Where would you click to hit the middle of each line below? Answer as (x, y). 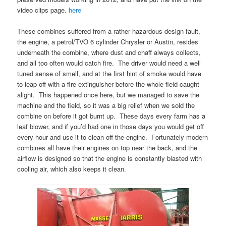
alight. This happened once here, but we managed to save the (108, 94)
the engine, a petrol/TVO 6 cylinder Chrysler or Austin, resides (108, 41)
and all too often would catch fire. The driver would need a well (109, 63)
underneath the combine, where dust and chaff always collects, (109, 52)
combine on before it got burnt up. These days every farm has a (111, 116)
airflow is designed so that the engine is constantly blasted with (110, 158)
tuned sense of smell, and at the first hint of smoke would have (109, 73)
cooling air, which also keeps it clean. (72, 168)
